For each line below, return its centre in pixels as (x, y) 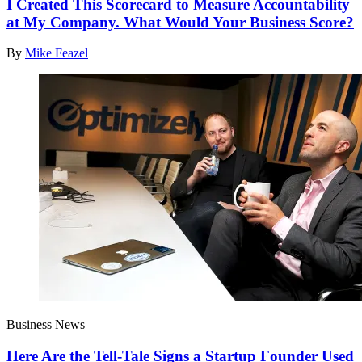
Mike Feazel (57, 53)
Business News (46, 325)
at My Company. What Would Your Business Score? (180, 22)
